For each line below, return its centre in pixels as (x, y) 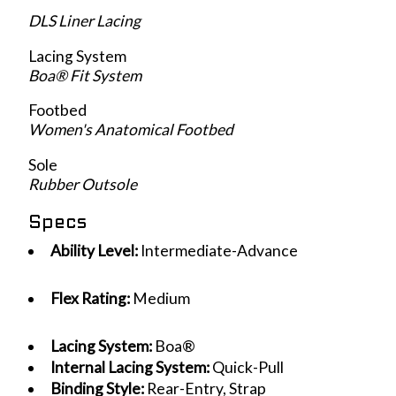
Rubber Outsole (83, 184)
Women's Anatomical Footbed (131, 130)
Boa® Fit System (85, 75)
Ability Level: (94, 250)
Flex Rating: (90, 298)
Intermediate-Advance (219, 250)
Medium (161, 298)
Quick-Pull (247, 367)
